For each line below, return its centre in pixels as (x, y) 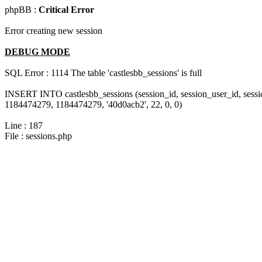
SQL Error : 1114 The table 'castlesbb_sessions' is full (103, 73)
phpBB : (22, 10)
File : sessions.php (38, 136)
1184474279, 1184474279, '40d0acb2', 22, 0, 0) (93, 104)
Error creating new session (54, 31)
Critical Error (66, 10)
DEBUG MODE (37, 52)
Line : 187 (24, 125)
